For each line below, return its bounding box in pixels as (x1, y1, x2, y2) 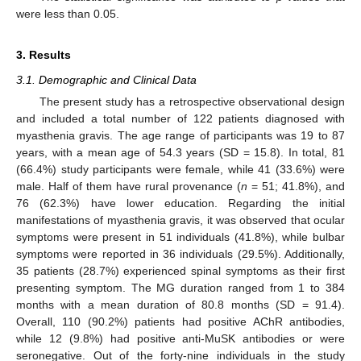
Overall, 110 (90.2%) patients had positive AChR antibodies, (16, 314, 345, 328)
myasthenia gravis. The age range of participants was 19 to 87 (16, 128, 345, 142)
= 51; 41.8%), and (247, 179, 345, 193)
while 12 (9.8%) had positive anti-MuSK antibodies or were (16, 331, 345, 345)
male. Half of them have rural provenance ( (16, 179, 241, 193)
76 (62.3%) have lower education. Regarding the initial (16, 196, 345, 210)
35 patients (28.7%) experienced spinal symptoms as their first (16, 263, 345, 277)
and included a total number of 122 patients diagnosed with (16, 111, 345, 125)
